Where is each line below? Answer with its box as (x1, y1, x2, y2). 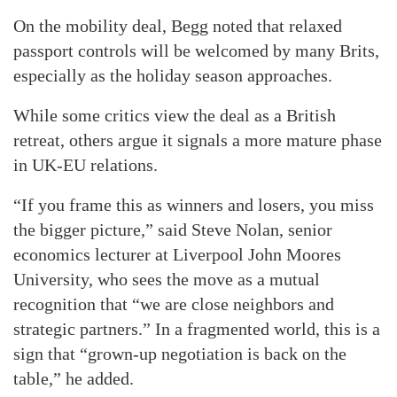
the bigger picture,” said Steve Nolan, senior (13, 220, 332, 240)
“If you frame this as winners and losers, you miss (13, 195, 374, 215)
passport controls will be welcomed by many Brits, (13, 41, 379, 61)
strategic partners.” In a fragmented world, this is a (13, 319, 380, 339)
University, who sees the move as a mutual (13, 269, 320, 290)
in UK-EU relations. (13, 155, 158, 175)
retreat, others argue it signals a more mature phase (13, 130, 382, 151)
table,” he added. (13, 369, 134, 389)
